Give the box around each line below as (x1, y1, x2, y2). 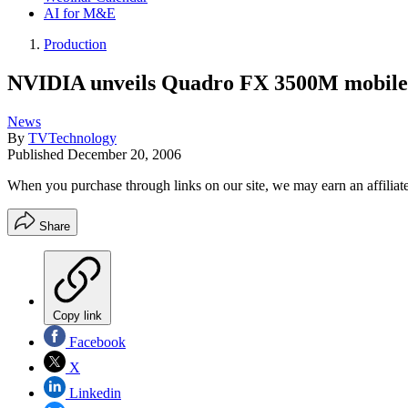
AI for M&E (44, 5, 116, 21)
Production (44, 36, 107, 52)
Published (7, 146, 67, 162)
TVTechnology (28, 129, 117, 146)
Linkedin (66, 384, 121, 401)
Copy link (53, 308, 102, 322)
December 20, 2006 (67, 146, 181, 162)
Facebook (66, 333, 126, 350)
